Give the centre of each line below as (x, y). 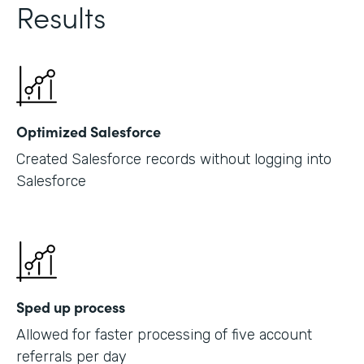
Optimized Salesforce (89, 131)
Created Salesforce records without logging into (174, 159)
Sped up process (71, 306)
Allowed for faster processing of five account (164, 334)
